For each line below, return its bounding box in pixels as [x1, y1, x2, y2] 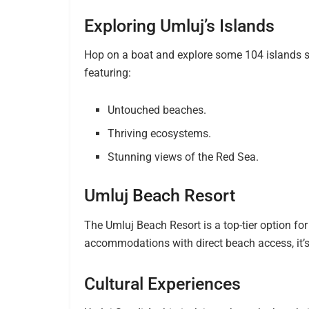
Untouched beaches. [108, 103, 207, 117]
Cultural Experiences [84, 273, 241, 294]
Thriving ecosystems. [108, 127, 212, 141]
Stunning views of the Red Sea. [108, 150, 259, 164]
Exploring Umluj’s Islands [84, 15, 275, 36]
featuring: [84, 66, 131, 80]
